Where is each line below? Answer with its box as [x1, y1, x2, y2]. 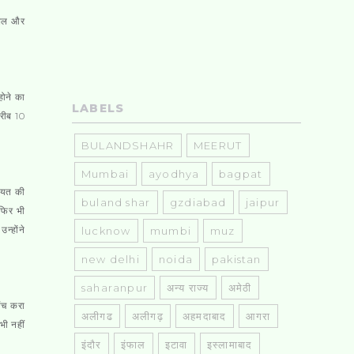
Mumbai [81, 167, 130, 180]
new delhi [81, 252, 140, 265]
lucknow [81, 224, 131, 237]
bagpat [219, 167, 263, 180]
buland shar [81, 195, 151, 209]
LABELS [72, 100, 125, 115]
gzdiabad [170, 195, 227, 209]
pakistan [212, 252, 262, 265]
